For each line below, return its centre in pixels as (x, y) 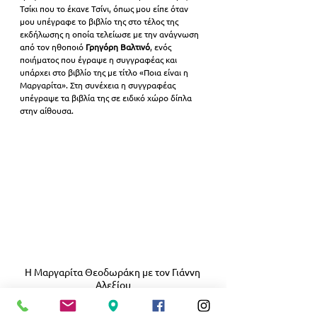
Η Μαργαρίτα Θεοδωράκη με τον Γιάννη (113, 272)
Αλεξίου (113, 285)
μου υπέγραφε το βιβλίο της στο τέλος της (100, 22)
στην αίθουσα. (47, 111)
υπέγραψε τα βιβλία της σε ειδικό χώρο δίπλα (107, 98)
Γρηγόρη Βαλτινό (118, 47)
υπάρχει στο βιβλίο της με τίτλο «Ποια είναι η (105, 73)
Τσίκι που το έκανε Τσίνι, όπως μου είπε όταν (105, 9)
